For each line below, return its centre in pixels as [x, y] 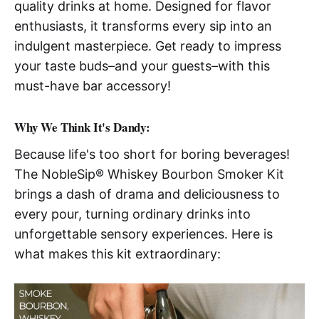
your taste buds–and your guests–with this [142, 66]
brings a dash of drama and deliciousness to [147, 194]
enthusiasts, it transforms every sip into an [143, 26]
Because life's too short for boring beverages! [152, 154]
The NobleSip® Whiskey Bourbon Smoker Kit [149, 174]
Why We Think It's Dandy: [82, 127]
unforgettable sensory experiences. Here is [143, 234]
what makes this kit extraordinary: [117, 253]
